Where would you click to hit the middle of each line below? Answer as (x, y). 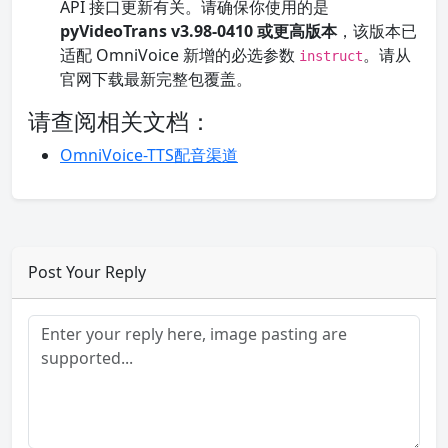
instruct (331, 56)
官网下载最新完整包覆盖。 (156, 79)
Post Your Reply (87, 272)
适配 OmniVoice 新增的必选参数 (179, 55)
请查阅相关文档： (120, 121)
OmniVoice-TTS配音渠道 (149, 155)
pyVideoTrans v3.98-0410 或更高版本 (198, 31)
